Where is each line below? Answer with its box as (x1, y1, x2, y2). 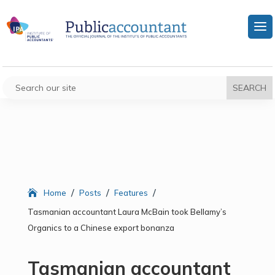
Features (114, 188, 148, 198)
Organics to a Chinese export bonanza (27, 223, 174, 233)
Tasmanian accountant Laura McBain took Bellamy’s (27, 207, 227, 217)
